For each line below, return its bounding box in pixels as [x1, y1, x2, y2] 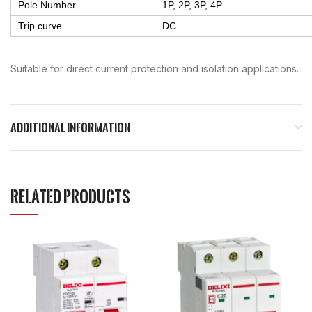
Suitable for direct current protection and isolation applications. [10, 62, 299, 75]
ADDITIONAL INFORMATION [10, 118, 130, 136]
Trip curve [18, 19, 62, 31]
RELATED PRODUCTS [10, 185, 130, 208]
